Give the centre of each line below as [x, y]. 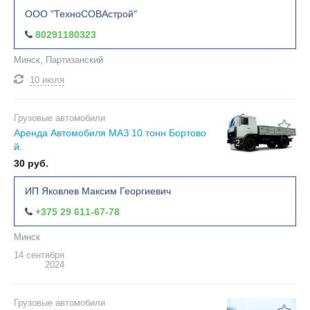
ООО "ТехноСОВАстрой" [81, 14]
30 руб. [31, 164]
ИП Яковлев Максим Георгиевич [98, 191]
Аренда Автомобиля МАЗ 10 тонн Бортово [110, 133]
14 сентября [39, 255]
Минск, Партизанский [58, 60]
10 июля [47, 80]
